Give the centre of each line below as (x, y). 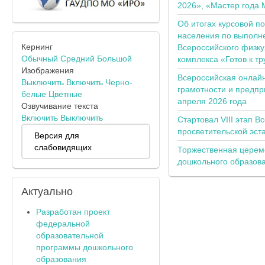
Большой (114, 58)
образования (61, 259)
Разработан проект (73, 211)
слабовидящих (63, 147)
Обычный (40, 58)
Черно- (119, 82)
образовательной (70, 235)
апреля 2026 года (212, 101)
